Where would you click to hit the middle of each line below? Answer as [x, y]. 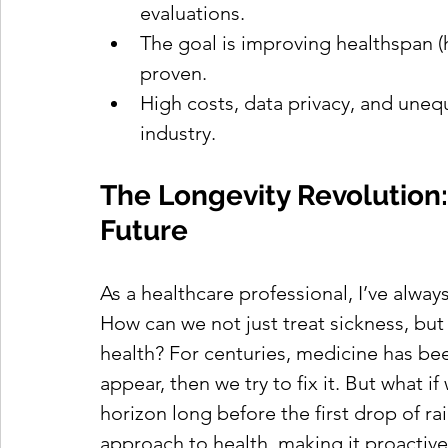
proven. [173, 73]
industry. [178, 133]
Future [144, 231]
